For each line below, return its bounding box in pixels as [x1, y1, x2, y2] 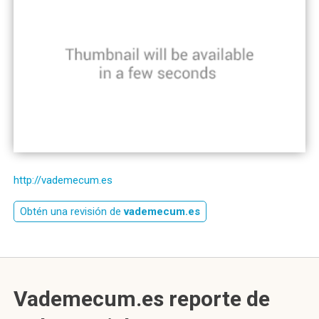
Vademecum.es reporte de [14, 286, 270, 311]
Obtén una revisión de [20, 205, 124, 218]
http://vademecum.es [14, 174, 113, 187]
